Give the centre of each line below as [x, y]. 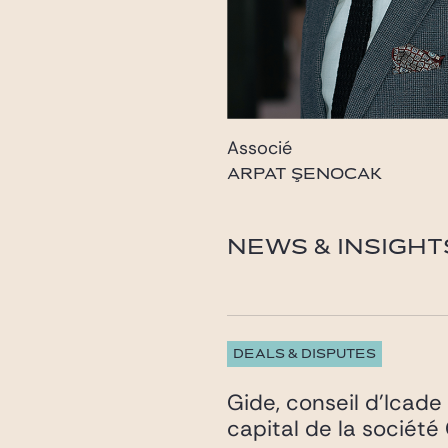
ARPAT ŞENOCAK [305, 173]
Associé [260, 147]
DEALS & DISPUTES [305, 354]
